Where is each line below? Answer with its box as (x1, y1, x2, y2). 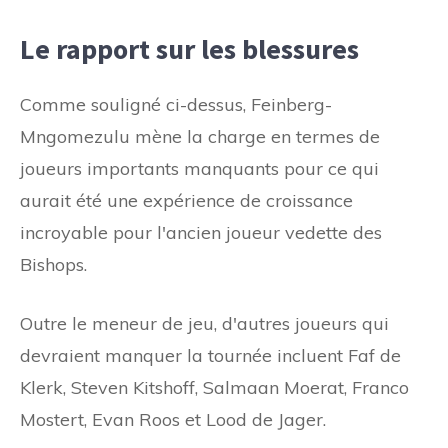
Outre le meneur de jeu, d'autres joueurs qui (20, 311, 389, 335)
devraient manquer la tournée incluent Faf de (20, 343, 401, 367)
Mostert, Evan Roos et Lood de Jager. (20, 407, 326, 431)
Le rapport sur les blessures (20, 30, 359, 67)
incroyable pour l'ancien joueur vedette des (20, 220, 382, 244)
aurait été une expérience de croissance (20, 188, 353, 212)
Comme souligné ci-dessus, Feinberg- (20, 92, 332, 116)
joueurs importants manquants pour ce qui (20, 156, 379, 180)
